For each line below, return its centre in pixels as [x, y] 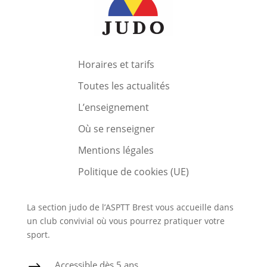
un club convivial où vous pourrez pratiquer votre [125, 221]
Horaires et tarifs [116, 65]
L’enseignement [113, 108]
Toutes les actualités [124, 86]
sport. [38, 235]
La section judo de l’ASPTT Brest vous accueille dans [130, 207]
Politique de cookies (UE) [133, 172]
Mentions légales [116, 150]
